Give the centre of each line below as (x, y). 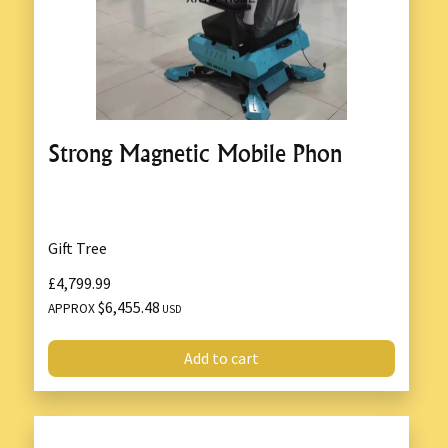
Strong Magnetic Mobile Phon (195, 153)
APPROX (73, 308)
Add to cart (221, 358)
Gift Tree (77, 247)
